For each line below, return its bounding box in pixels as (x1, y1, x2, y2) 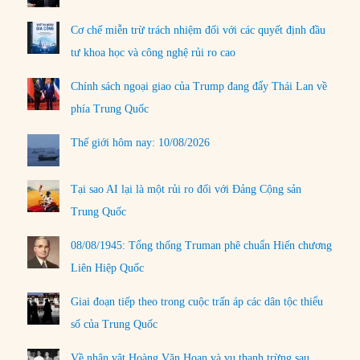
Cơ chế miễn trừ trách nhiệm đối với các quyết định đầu (71, 24, 326, 37)
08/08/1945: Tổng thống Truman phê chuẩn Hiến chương (71, 239, 333, 252)
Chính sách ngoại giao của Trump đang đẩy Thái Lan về (71, 80, 328, 93)
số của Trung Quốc (71, 317, 158, 330)
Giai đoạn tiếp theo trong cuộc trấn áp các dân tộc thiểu (71, 295, 324, 308)
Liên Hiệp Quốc (71, 261, 145, 274)
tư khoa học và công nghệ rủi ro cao (71, 47, 236, 59)
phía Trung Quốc (71, 103, 149, 116)
